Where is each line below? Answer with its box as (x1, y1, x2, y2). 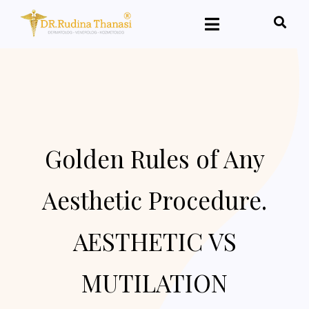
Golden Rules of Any (44, 142, 265, 175)
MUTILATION (81, 266, 228, 299)
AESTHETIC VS (72, 225, 237, 257)
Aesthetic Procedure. (42, 183, 267, 216)
